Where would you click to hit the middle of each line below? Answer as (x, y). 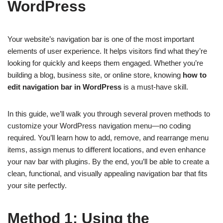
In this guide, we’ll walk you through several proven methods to (109, 114)
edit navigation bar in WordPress (64, 87)
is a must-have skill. (155, 87)
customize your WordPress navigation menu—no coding (99, 126)
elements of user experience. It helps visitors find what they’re (107, 51)
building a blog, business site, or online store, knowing (95, 75)
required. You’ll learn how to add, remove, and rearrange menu (108, 138)
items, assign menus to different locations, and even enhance (107, 150)
